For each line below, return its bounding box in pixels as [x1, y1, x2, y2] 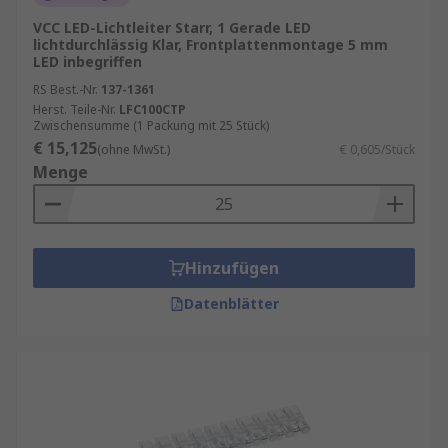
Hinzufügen [185, 257, 279, 279]
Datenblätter [183, 294, 279, 313]
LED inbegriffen [33, 52, 142, 71]
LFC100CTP [119, 101, 186, 118]
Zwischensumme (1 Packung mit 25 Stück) [33, 117, 269, 134]
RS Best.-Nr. [33, 81, 98, 98]
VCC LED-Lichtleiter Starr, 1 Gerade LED [33, 18, 311, 37]
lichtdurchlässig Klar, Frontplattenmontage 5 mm [33, 35, 388, 54]
